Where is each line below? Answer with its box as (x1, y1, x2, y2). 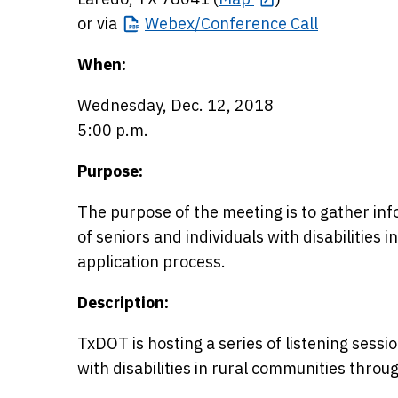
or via (77, 13, 121, 34)
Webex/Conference (145, 13, 287, 34)
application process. (77, 251, 226, 272)
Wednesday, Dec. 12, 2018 (77, 95, 274, 115)
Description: (77, 292, 169, 313)
